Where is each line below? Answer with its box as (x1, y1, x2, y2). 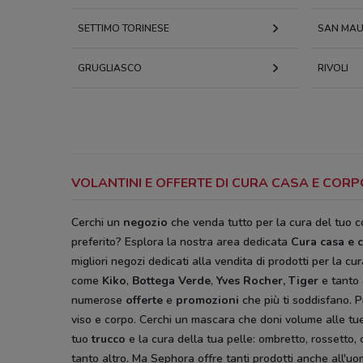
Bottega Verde (132, 273, 211, 288)
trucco (92, 331, 126, 347)
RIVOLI (318, 62, 348, 75)
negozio (123, 215, 168, 230)
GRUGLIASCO (78, 62, 142, 75)
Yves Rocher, (216, 273, 288, 288)
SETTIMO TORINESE (78, 22, 169, 35)
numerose (71, 293, 126, 308)
